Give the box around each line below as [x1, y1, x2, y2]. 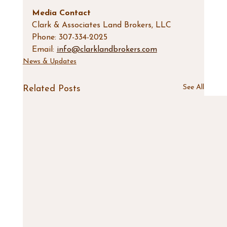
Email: [31, 45, 57, 54]
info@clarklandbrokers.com [56, 45, 157, 54]
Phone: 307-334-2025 [31, 33, 107, 42]
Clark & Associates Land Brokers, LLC [31, 21, 171, 29]
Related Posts [22, 84, 81, 94]
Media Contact [31, 9, 91, 17]
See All [183, 83, 205, 91]
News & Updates [22, 57, 77, 65]
